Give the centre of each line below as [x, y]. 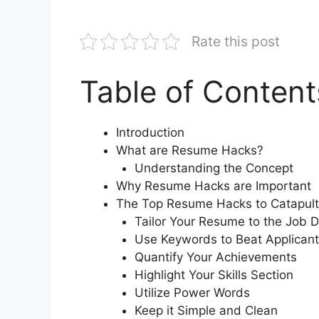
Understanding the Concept [214, 168]
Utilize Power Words [192, 293]
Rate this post [236, 42]
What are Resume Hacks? [190, 151]
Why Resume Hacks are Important [214, 186]
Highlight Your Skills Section [214, 275]
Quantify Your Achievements [215, 257]
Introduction [150, 133]
